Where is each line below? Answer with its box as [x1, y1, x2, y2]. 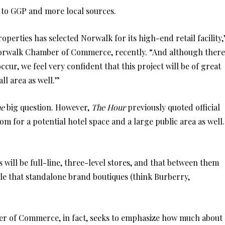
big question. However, [5, 102, 91, 113]
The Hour [91, 102, 126, 113]
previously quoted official [126, 102, 220, 113]
